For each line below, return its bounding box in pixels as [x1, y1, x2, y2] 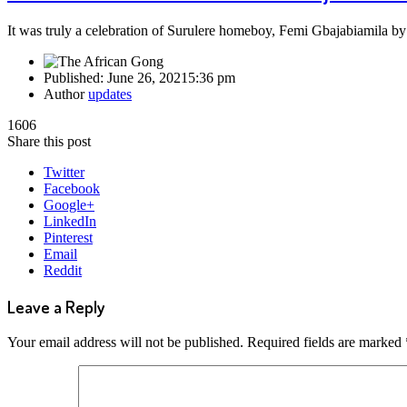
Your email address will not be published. [7, 333, 243, 350]
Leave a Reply [7, 295, 104, 317]
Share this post [7, 134, 91, 150]
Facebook [44, 181, 100, 197]
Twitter [44, 164, 84, 181]
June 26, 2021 [107, 70, 188, 86]
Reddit [44, 263, 82, 279]
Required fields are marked [247, 333, 405, 350]
